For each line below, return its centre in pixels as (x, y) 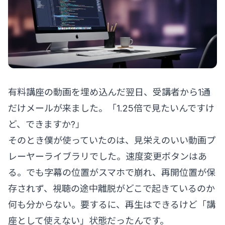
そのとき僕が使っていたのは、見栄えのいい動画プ (112, 140)
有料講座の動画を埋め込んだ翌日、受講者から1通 (109, 92)
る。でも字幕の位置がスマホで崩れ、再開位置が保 (112, 172)
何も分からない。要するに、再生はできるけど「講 (112, 204)
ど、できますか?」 (46, 124)
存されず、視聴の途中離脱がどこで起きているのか (111, 188)
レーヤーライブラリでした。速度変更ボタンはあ (107, 156)
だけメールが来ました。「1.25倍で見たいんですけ (111, 108)
